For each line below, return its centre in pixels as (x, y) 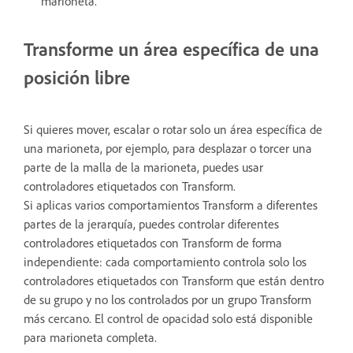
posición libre (77, 78)
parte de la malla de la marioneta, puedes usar (143, 167)
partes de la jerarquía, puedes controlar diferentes (151, 224)
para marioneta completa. (90, 338)
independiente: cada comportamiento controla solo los (165, 262)
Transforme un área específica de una (171, 49)
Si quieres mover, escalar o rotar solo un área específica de (173, 130)
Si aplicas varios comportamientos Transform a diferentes (171, 205)
